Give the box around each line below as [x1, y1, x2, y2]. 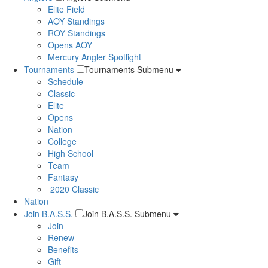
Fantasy [48, 171, 78, 183]
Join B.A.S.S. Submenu [83, 208, 173, 220]
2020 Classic [50, 183, 99, 195]
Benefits [48, 243, 78, 255]
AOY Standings [48, 15, 105, 27]
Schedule [48, 75, 83, 87]
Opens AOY [48, 39, 92, 51]
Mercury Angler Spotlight [48, 51, 141, 63]
